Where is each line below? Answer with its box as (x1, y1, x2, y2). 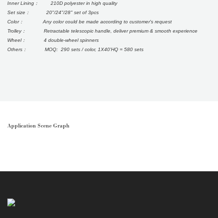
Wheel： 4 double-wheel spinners (7, 37, 105, 43)
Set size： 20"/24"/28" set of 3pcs (7, 10, 99, 16)
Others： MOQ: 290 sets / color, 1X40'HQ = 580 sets (7, 47, 144, 53)
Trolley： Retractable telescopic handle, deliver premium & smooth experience (7, 28, 198, 34)
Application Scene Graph (7, 122, 70, 129)
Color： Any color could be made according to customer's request (7, 19, 172, 25)
